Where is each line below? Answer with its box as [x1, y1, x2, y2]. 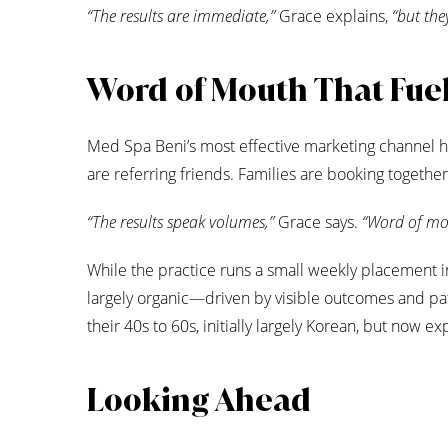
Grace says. [274, 211, 362, 234]
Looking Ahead [87, 380, 311, 422]
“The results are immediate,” [87, 5, 275, 28]
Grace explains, [275, 5, 392, 28]
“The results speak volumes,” [87, 211, 274, 234]
